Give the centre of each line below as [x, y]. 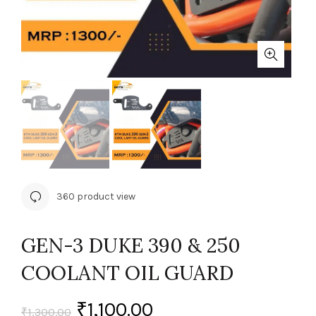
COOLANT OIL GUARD [127, 273]
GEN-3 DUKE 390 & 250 [131, 246]
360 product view [96, 197]
